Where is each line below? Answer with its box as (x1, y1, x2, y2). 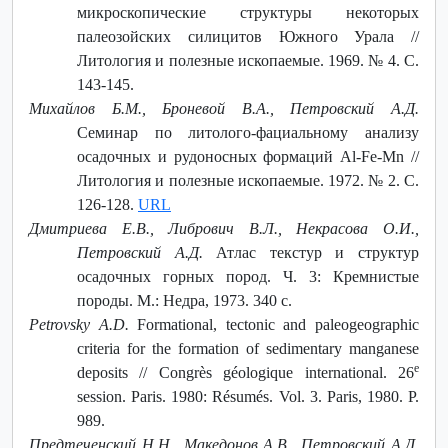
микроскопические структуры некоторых (77, 3, 419, 21)
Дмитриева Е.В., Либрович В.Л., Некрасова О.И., (29, 219, 419, 237)
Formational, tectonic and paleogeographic (128, 315, 420, 333)
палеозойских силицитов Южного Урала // (77, 27, 419, 45)
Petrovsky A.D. (29, 315, 129, 333)
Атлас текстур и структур (216, 243, 420, 261)
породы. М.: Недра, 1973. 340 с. (77, 291, 292, 309)
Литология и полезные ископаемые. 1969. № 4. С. (77, 51, 419, 69)
